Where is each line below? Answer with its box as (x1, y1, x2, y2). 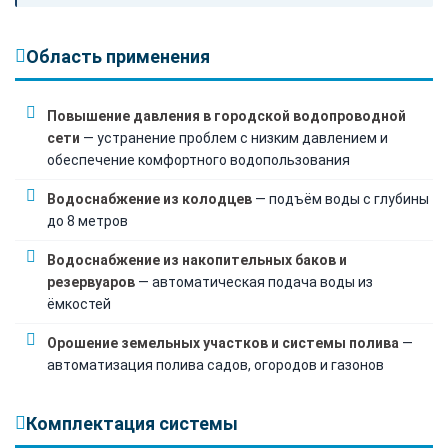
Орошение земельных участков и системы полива (47, 334, 399, 351)
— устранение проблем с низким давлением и (80, 129, 388, 146)
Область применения (26, 45, 210, 67)
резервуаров (47, 273, 135, 290)
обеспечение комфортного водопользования (47, 151, 350, 168)
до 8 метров (47, 212, 128, 229)
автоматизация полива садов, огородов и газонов (47, 356, 384, 373)
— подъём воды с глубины (252, 190, 429, 207)
